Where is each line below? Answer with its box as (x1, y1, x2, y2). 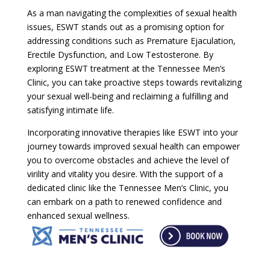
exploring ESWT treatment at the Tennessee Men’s (27, 62, 225, 74)
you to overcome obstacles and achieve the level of (27, 154, 229, 166)
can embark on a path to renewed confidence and (27, 195, 222, 207)
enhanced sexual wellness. (27, 209, 130, 221)
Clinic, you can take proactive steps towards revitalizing (27, 76, 242, 88)
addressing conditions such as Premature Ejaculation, (27, 34, 236, 46)
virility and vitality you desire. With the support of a (27, 168, 223, 180)
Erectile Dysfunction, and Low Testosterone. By (27, 48, 213, 60)
